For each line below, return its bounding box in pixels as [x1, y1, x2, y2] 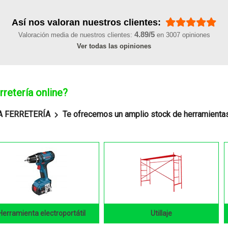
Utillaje [151, 209, 173, 217]
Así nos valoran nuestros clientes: [12, 17, 163, 27]
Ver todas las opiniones [77, 42, 151, 50]
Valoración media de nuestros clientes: [18, 31, 134, 39]
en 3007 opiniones [154, 31, 210, 39]
